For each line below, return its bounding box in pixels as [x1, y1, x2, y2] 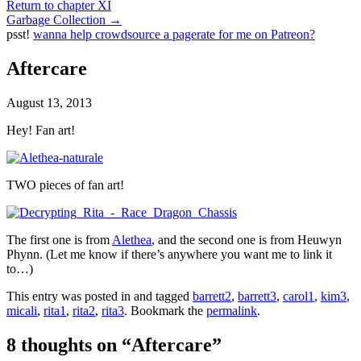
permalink [206, 304, 257, 317]
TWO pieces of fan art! [6, 178, 124, 192]
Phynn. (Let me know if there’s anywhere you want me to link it [6, 247, 332, 261]
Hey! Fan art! [6, 123, 75, 137]
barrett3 [238, 289, 276, 303]
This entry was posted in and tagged [6, 289, 193, 303]
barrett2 [193, 289, 231, 303]
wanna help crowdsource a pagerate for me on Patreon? [33, 27, 315, 42]
